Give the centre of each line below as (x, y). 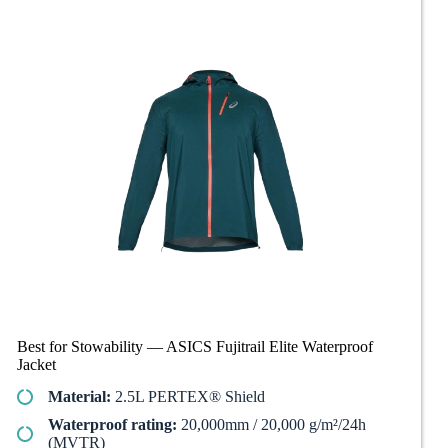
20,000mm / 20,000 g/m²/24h (271, 425)
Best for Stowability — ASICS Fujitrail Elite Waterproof (195, 346)
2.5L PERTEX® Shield (188, 397)
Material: (79, 397)
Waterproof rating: (112, 425)
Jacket (36, 364)
